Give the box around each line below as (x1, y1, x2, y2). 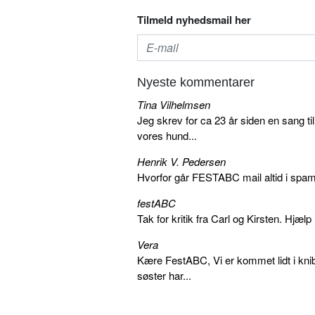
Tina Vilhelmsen (137, 96, 210, 112)
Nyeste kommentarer (137, 75, 255, 89)
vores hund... (137, 127, 197, 143)
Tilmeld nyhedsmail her (137, 11, 251, 27)
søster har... (137, 267, 191, 283)
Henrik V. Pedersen (137, 153, 226, 169)
